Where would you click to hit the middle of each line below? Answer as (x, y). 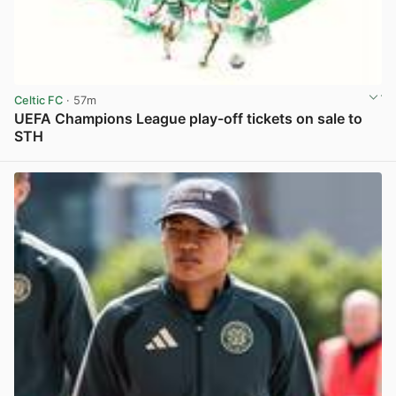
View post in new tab (324, 156)
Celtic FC (38, 101)
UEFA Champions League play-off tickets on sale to (188, 119)
